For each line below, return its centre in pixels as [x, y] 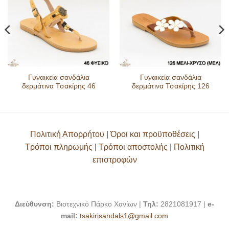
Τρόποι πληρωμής [59, 147]
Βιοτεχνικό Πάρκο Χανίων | [99, 204]
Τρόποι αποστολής [133, 147]
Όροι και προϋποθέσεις [153, 134]
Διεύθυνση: [35, 204]
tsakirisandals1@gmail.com [124, 215]
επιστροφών [114, 160]
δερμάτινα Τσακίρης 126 [170, 86]
